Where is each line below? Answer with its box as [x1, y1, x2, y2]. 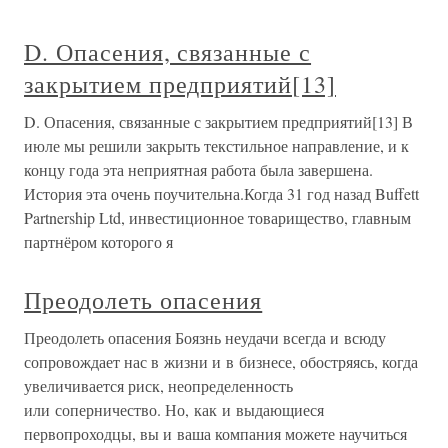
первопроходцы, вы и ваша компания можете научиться [24, 423, 407, 444]
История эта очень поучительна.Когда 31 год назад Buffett [24, 183, 419, 204]
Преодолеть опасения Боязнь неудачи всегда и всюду [24, 327, 386, 348]
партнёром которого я [24, 231, 173, 252]
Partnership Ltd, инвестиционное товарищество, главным [24, 207, 411, 228]
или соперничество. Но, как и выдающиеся [24, 399, 324, 420]
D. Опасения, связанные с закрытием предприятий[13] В [24, 111, 413, 132]
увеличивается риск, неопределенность [24, 375, 293, 396]
